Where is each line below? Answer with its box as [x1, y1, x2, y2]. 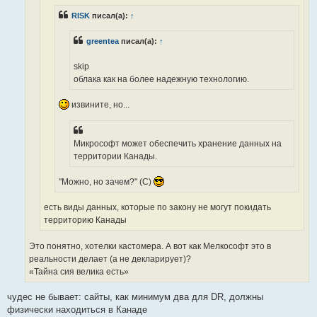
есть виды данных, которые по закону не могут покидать [44, 202, 271, 213]
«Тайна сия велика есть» [29, 266, 129, 277]
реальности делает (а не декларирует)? [29, 253, 191, 264]
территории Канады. [74, 151, 157, 161]
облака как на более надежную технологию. [74, 74, 249, 84]
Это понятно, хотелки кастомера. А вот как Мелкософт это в [29, 241, 271, 251]
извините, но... [69, 100, 129, 110]
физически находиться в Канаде [7, 304, 147, 315]
